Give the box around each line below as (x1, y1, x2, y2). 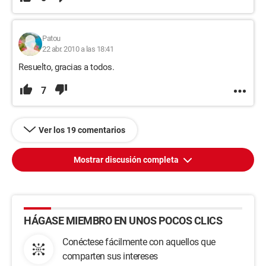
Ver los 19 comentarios (39, 125, 125, 135)
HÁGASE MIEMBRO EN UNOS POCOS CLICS (24, 214, 222, 227)
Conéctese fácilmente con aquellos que (62, 236, 216, 248)
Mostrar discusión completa (74, 155, 180, 164)
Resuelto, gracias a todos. (18, 62, 114, 72)
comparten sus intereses (62, 251, 158, 262)
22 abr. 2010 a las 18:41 (42, 45, 113, 53)
